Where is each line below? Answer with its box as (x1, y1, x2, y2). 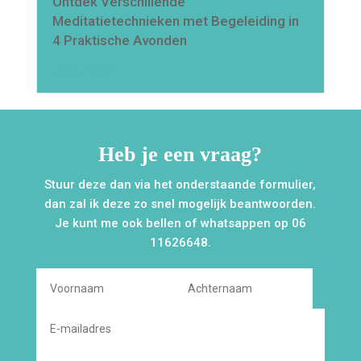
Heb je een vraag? (98, 142, 263, 166)
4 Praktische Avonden (52, 31, 187, 48)
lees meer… (52, 59, 124, 76)
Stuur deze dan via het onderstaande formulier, (44, 176, 317, 192)
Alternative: (35, 270, 102, 285)
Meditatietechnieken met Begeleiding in (52, 12, 299, 29)
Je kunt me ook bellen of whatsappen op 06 (54, 215, 306, 230)
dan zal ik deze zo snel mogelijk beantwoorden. (44, 196, 317, 211)
